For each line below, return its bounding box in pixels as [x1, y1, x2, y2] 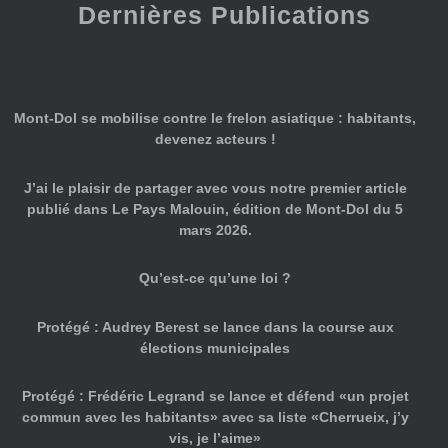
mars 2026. [178, 221, 252, 238]
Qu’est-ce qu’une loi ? [139, 270, 292, 287]
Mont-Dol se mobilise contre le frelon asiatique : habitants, [14, 110, 417, 127]
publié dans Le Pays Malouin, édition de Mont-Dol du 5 [27, 200, 404, 217]
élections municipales [140, 339, 291, 356]
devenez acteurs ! [154, 131, 276, 148]
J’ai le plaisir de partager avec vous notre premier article [23, 179, 407, 196]
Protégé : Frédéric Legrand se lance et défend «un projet [21, 388, 409, 405]
